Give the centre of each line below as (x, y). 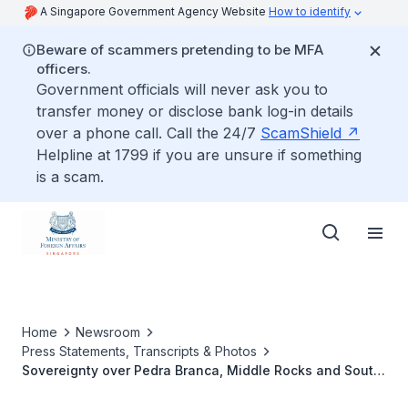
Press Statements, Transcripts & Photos (139, 351)
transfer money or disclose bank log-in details (195, 111)
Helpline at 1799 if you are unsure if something (199, 155)
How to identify (310, 11)
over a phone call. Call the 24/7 (148, 133)
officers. (64, 69)
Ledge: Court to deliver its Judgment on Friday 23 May (195, 389)
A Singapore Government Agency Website (154, 11)
